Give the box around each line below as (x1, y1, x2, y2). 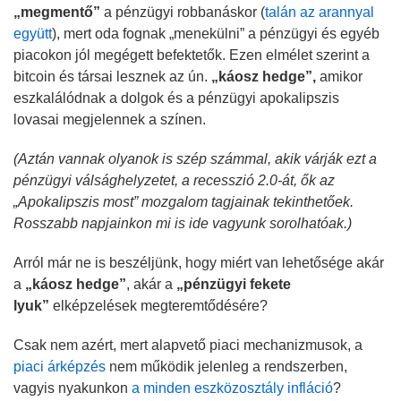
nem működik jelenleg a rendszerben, (106, 358, 347, 374)
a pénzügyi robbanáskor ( (100, 4, 265, 20)
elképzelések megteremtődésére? (49, 297, 268, 313)
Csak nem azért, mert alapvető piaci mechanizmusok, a (13, 337, 363, 353)
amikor (316, 68, 363, 84)
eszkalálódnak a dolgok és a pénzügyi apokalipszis (13, 90, 339, 106)
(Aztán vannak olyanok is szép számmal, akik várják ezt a (13, 150, 377, 166)
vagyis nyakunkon (13, 380, 132, 396)
